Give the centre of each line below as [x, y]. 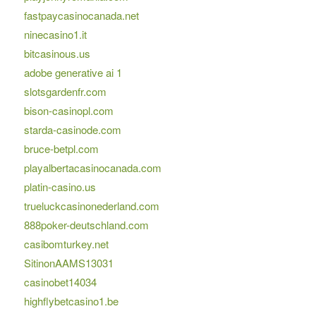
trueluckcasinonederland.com [91, 206]
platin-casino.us [60, 187]
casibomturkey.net [66, 244]
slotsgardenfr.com [65, 92]
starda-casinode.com [72, 130]
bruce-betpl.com [61, 149]
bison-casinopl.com [68, 111]
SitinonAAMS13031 [68, 263]
